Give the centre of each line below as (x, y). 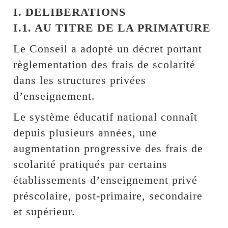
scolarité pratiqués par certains (91, 164)
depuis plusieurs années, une (85, 132)
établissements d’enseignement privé (106, 180)
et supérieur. (45, 211)
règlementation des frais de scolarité (105, 64)
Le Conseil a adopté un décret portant (108, 48)
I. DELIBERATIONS (70, 12)
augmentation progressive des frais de (108, 148)
